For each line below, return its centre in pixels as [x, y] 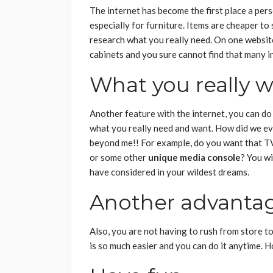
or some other [119, 158]
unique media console [194, 158]
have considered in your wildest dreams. [169, 172]
